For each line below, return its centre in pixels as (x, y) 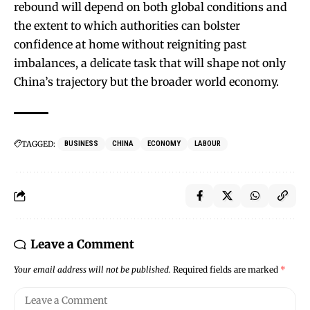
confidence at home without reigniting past (130, 45)
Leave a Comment (82, 245)
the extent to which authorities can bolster (127, 26)
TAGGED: (38, 144)
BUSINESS (81, 144)
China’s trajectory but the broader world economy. (146, 82)
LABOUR (208, 144)
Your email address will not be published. (92, 270)
